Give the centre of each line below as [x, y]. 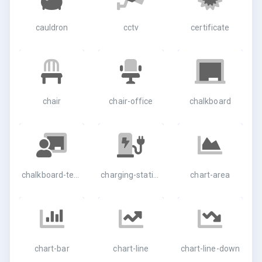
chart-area [210, 175]
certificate [210, 27]
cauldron [52, 27]
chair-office [131, 101]
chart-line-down [210, 249]
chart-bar [52, 249]
